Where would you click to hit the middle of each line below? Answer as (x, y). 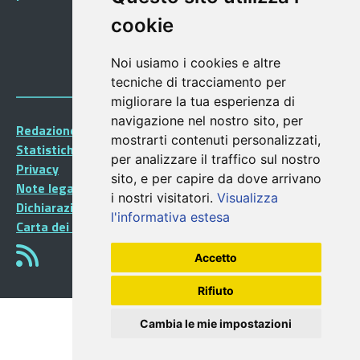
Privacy (37, 169)
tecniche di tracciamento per (198, 82)
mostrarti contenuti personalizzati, (215, 140)
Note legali (48, 188)
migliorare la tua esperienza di (202, 101)
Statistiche (49, 150)
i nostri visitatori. (164, 198)
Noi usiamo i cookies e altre (195, 63)
